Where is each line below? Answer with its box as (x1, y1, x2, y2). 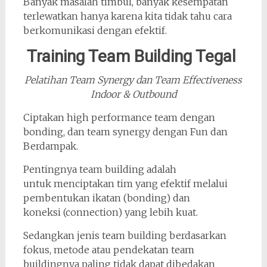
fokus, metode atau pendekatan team (23, 243, 194, 256)
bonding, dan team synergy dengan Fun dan (23, 125, 228, 138)
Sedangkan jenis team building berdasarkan (23, 229, 226, 241)
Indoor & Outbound (90, 88, 176, 100)
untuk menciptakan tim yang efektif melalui (23, 177, 228, 190)
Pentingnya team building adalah (23, 163, 176, 175)
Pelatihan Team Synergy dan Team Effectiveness (24, 73, 243, 86)
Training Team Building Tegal (26, 46, 240, 66)
